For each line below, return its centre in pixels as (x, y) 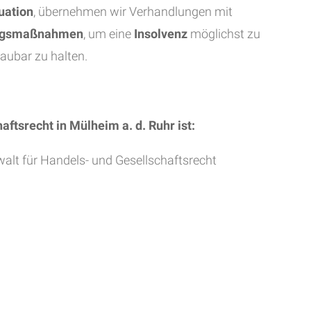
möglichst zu (225, 34)
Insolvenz (162, 34)
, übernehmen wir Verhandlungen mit (133, 11)
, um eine (109, 34)
